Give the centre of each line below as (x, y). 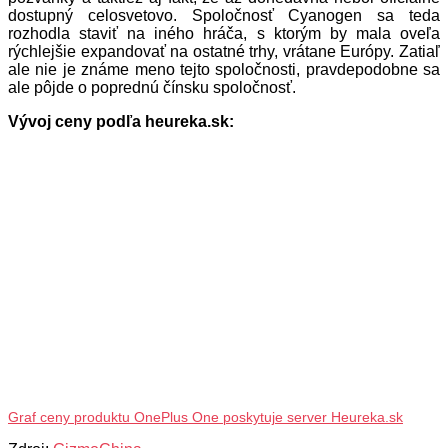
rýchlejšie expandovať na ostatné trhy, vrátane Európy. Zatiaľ (224, 51)
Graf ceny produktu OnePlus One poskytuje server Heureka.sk (205, 417)
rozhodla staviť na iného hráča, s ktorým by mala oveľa (224, 33)
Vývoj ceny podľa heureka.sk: (121, 121)
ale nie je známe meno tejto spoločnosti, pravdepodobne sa (224, 69)
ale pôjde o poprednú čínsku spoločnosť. (152, 87)
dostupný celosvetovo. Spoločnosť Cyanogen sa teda (224, 15)
